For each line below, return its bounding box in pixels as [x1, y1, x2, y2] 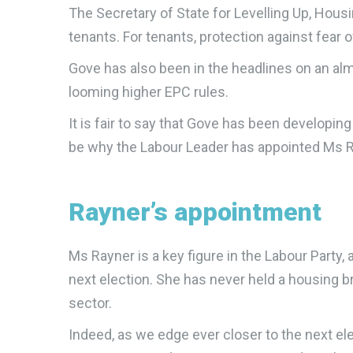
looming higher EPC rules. [69, 84, 229, 100]
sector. [69, 295, 112, 311]
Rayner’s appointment [69, 197, 321, 227]
